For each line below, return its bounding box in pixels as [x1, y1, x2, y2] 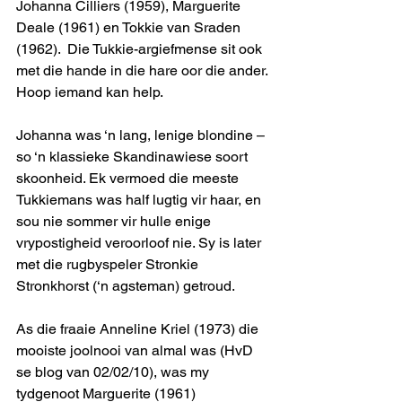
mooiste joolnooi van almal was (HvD [16, 341, 257, 359]
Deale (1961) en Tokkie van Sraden [16, 18, 244, 36]
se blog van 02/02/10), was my [16, 363, 213, 380]
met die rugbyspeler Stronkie [16, 255, 202, 273]
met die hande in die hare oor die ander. [16, 61, 271, 79]
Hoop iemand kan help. [16, 83, 166, 100]
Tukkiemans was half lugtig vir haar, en [16, 190, 265, 208]
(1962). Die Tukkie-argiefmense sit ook [16, 39, 266, 57]
